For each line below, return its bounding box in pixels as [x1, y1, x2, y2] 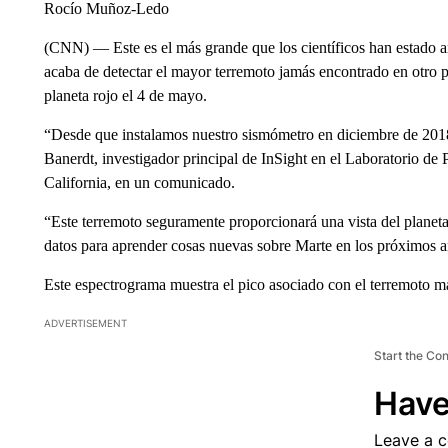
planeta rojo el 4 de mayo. [43, 86, 207, 104]
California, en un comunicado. [43, 173, 235, 191]
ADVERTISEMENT [43, 316, 127, 329]
